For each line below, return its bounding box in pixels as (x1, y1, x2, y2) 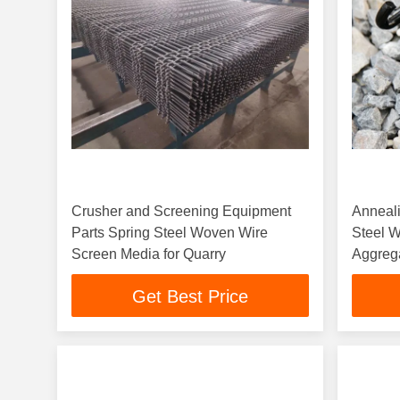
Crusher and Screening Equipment (71, 204, 291, 219)
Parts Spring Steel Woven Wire (71, 225, 268, 240)
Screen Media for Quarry (71, 246, 226, 262)
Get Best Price (132, 287, 249, 307)
